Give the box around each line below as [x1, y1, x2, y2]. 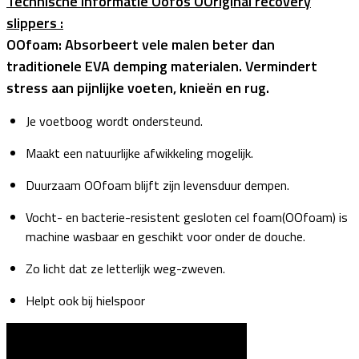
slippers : [6, 11, 63, 34]
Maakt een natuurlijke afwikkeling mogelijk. [26, 143, 253, 163]
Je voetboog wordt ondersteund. [26, 111, 203, 131]
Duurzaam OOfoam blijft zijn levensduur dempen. [26, 175, 289, 195]
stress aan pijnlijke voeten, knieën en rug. [6, 76, 269, 99]
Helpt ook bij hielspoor [26, 290, 145, 310]
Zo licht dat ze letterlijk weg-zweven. [26, 258, 225, 278]
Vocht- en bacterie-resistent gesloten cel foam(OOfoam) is [26, 207, 348, 227]
